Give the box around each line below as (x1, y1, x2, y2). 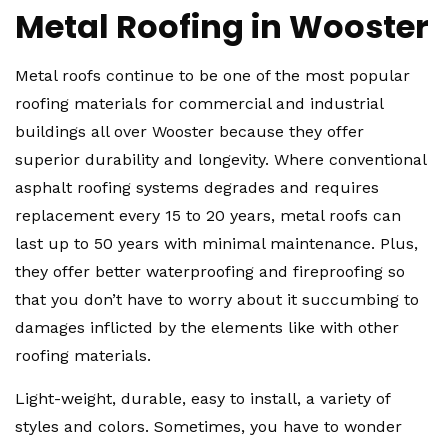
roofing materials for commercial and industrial (15, 94, 383, 113)
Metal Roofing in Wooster (15, 4, 429, 49)
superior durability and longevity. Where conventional (15, 150, 426, 169)
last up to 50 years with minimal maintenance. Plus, (15, 234, 418, 253)
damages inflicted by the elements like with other (15, 318, 399, 337)
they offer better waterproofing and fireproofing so (15, 262, 405, 281)
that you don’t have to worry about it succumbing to (15, 290, 419, 309)
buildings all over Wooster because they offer (15, 122, 364, 141)
